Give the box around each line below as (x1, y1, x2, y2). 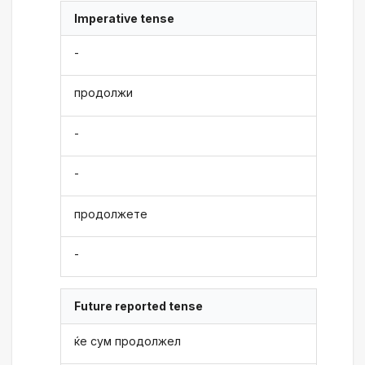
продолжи (74, 86, 134, 100)
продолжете (74, 206, 148, 221)
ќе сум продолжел (74, 333, 182, 348)
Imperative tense (74, 11, 175, 25)
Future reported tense (74, 299, 204, 314)
